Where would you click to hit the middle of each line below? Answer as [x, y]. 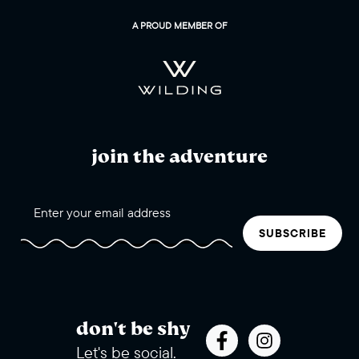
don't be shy [133, 329]
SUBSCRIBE [292, 233]
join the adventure [179, 156]
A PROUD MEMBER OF [179, 25]
